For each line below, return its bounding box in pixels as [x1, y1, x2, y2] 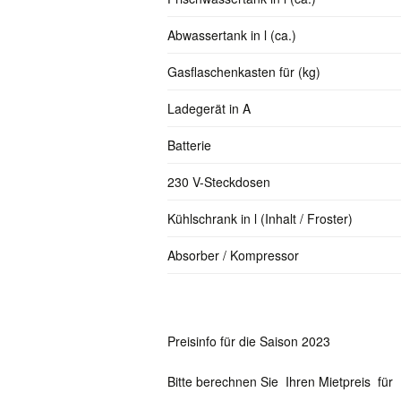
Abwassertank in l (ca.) [167, 25, 296, 44]
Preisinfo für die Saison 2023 [167, 331, 330, 350]
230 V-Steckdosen [167, 172, 270, 191]
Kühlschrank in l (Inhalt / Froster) [167, 209, 353, 227]
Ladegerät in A [167, 98, 251, 117]
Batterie [167, 135, 211, 154]
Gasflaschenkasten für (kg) [167, 62, 320, 81]
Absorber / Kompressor [167, 245, 299, 264]
